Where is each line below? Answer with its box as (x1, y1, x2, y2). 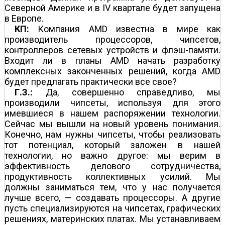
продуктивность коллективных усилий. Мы (5, 171, 220, 182)
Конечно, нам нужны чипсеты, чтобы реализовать (5, 129, 220, 140)
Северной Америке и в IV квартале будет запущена (5, 2, 220, 13)
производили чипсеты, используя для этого (5, 97, 220, 108)
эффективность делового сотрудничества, (5, 160, 220, 171)
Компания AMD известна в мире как (29, 23, 220, 34)
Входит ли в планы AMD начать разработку (5, 55, 220, 66)
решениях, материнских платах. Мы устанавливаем (5, 213, 220, 224)
